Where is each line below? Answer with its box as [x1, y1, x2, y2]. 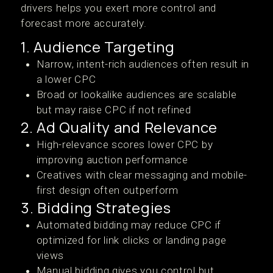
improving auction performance [36, 154, 188, 166]
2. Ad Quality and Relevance [21, 117, 218, 137]
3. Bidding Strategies [21, 197, 171, 218]
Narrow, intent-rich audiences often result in [36, 58, 250, 70]
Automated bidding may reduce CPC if [36, 219, 221, 231]
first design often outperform [36, 184, 179, 196]
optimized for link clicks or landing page [36, 234, 227, 246]
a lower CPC [36, 73, 96, 85]
